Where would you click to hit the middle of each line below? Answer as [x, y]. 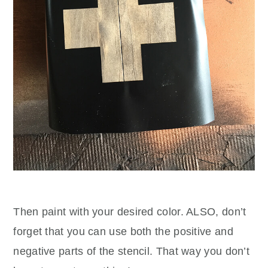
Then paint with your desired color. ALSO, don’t [130, 211]
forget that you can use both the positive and [123, 231]
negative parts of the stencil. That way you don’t [132, 251]
